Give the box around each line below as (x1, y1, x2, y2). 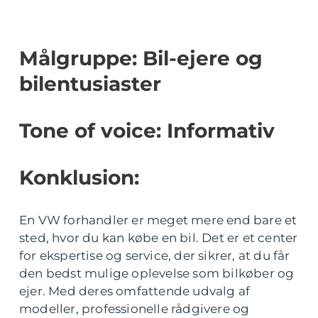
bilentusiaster (19, 72, 161, 96)
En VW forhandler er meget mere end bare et (19, 213, 297, 227)
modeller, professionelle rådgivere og (19, 302, 250, 316)
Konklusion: (19, 165, 139, 190)
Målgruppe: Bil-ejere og (19, 46, 263, 70)
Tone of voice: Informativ (19, 119, 275, 143)
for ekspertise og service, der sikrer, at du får (19, 248, 290, 263)
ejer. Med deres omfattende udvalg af (19, 284, 251, 298)
